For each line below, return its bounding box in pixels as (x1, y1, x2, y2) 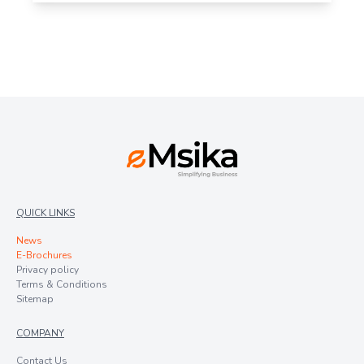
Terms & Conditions (16, 277, 107, 291)
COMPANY (16, 326, 64, 340)
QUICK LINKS (16, 206, 75, 219)
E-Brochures (16, 248, 72, 262)
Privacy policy (16, 262, 79, 276)
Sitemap (16, 292, 54, 305)
